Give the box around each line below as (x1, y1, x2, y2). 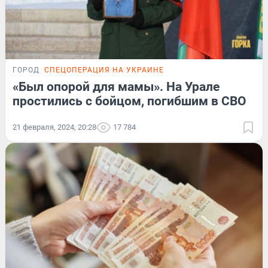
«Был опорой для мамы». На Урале (13, 79, 220, 94)
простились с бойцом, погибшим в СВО (13, 93, 246, 108)
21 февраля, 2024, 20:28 (13, 122, 96, 132)
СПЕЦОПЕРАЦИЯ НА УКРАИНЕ (44, 65, 164, 74)
